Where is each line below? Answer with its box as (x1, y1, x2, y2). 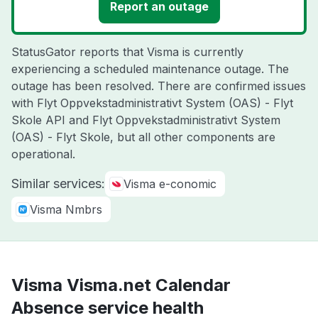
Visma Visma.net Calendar (11, 275, 231, 295)
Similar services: (11, 176, 105, 191)
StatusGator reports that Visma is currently (11, 45, 243, 59)
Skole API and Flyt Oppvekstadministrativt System (11, 113, 280, 127)
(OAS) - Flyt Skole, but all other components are (11, 130, 275, 144)
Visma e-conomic (124, 177, 216, 191)
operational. (11, 147, 75, 161)
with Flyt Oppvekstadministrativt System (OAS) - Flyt (11, 96, 293, 110)
